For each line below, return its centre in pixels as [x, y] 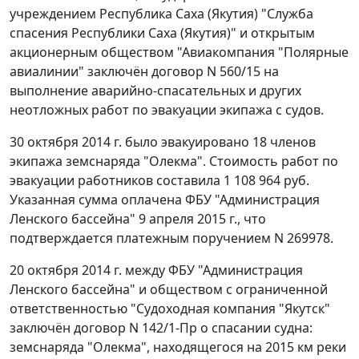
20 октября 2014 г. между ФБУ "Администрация [156, 270]
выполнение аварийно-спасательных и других [155, 91]
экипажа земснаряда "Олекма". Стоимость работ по [174, 161]
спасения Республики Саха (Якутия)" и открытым [162, 33]
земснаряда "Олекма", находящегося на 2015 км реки [178, 347]
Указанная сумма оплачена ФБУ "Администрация [165, 200]
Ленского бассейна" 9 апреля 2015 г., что [138, 219]
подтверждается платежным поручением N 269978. [171, 238]
